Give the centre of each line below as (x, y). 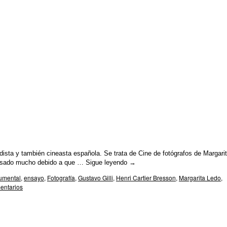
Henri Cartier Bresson (146, 178)
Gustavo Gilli (96, 178)
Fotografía (61, 178)
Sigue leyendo (107, 162)
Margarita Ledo (200, 178)
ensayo (34, 178)
